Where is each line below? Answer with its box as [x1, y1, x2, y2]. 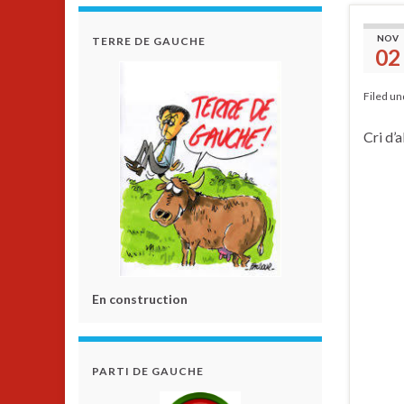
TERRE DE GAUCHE [92, 34, 206, 48]
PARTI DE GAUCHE [92, 364, 204, 378]
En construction [92, 291, 188, 307]
